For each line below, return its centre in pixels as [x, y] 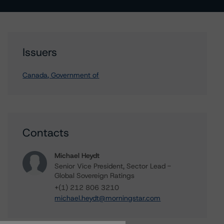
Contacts [46, 133]
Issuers [40, 52]
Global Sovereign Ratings [95, 175]
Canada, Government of [61, 75]
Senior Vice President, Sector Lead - [113, 166]
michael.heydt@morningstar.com [108, 198]
